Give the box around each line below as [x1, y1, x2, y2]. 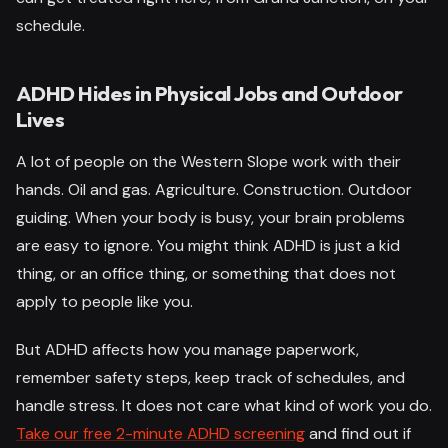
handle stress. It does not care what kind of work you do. [16, 394, 432, 416]
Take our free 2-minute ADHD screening [16, 422, 305, 444]
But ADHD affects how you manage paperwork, [16, 338, 359, 360]
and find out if [305, 422, 411, 444]
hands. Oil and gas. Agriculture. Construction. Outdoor [16, 178, 412, 200]
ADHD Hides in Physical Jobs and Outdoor [16, 79, 403, 106]
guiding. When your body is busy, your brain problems [16, 206, 405, 228]
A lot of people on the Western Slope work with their [16, 150, 401, 172]
